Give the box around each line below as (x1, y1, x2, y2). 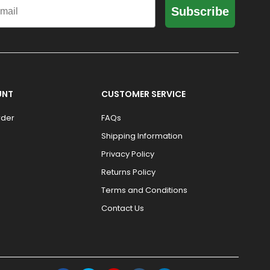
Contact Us (101, 202, 145, 214)
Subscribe (171, 4, 229, 18)
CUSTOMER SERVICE (101, 87, 186, 100)
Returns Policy (101, 166, 156, 178)
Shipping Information (101, 130, 183, 142)
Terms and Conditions (101, 184, 188, 196)
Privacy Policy (101, 148, 155, 160)
